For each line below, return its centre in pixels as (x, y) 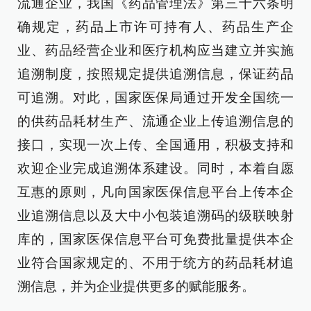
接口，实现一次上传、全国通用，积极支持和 (155, 145)
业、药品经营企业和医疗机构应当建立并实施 (155, 51)
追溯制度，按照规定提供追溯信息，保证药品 (155, 74)
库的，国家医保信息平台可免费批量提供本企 (155, 239)
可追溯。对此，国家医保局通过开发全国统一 (155, 98)
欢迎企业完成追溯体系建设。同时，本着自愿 (155, 169)
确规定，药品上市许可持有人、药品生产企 (155, 27)
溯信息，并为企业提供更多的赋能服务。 (136, 287)
